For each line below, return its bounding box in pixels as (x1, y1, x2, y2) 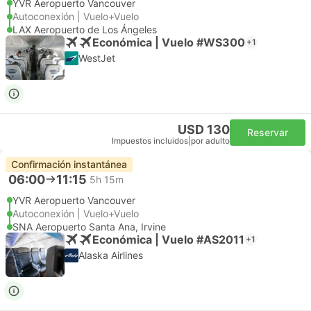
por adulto (191, 136, 230, 146)
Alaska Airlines (78, 249, 143, 261)
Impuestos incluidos (112, 136, 188, 146)
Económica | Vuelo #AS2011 (92, 232, 244, 246)
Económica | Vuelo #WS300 (92, 35, 245, 49)
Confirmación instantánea (11, 158, 127, 170)
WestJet (78, 52, 115, 64)
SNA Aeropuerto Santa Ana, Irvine (12, 221, 166, 233)
